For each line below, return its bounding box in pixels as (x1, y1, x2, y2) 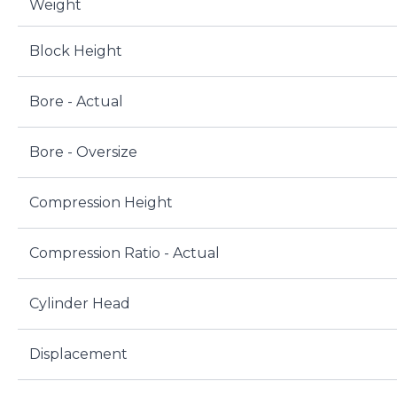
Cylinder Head (28, 295, 130, 313)
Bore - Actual (28, 93, 123, 111)
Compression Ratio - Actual (28, 245, 220, 262)
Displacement (28, 346, 128, 363)
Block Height (28, 43, 122, 60)
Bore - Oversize (28, 144, 137, 161)
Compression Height (28, 194, 173, 212)
